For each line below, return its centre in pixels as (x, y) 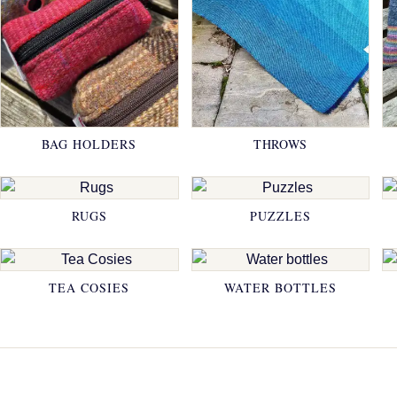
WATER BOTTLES (280, 288)
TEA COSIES (90, 288)
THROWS (280, 144)
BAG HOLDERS (90, 144)
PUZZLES (280, 216)
